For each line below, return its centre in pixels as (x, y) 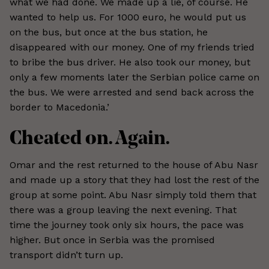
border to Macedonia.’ (59, 107)
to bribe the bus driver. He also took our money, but (130, 62)
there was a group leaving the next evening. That (123, 210)
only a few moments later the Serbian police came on (134, 77)
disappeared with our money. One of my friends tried (132, 47)
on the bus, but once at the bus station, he (109, 32)
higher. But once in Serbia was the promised (112, 240)
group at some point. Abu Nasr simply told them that (133, 195)
